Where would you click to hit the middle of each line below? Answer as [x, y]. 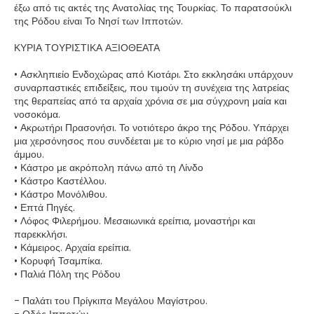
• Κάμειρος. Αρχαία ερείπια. [73, 247]
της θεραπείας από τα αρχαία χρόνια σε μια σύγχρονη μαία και [150, 101]
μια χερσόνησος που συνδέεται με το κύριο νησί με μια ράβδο [149, 141]
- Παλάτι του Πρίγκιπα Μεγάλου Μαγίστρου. [111, 300]
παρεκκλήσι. [41, 234]
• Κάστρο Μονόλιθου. [61, 194]
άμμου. [29, 154]
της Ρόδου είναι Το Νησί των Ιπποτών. [98, 21]
